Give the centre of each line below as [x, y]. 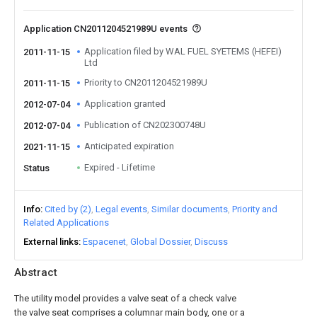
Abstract [36, 272]
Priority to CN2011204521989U [146, 82]
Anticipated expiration [129, 146]
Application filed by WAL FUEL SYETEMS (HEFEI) [183, 51]
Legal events [121, 209]
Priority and [255, 209]
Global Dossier [160, 242]
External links [51, 242]
